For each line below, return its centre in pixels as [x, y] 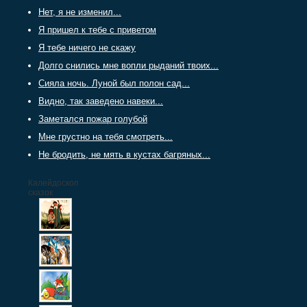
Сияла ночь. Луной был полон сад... [114, 84]
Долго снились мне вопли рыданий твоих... [128, 66]
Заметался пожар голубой [93, 119]
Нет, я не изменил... [80, 12]
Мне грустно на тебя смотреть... [106, 137]
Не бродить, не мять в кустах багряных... [124, 155]
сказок [40, 193]
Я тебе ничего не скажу [87, 48]
